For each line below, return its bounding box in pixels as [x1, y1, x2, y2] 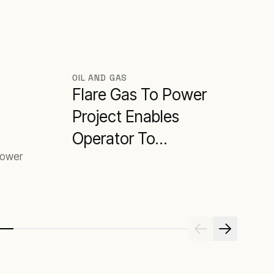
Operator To [72, 128, 155, 148]
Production [72, 172, 149, 192]
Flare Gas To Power [72, 84, 207, 104]
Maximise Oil [72, 150, 159, 170]
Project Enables [72, 106, 179, 126]
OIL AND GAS [72, 72, 128, 83]
